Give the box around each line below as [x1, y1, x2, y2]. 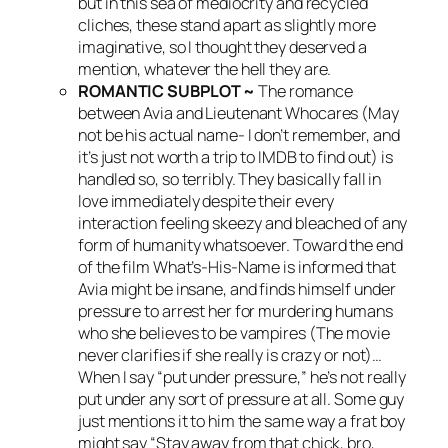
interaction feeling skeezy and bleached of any [78, 212, 408, 235]
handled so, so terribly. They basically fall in [78, 168, 382, 191]
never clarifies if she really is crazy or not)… [78, 344, 383, 367]
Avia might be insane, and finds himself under [78, 278, 396, 301]
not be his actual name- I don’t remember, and [78, 124, 400, 147]
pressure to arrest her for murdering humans [78, 300, 393, 323]
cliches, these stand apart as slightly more [78, 14, 376, 37]
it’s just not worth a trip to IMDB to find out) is [78, 146, 393, 169]
